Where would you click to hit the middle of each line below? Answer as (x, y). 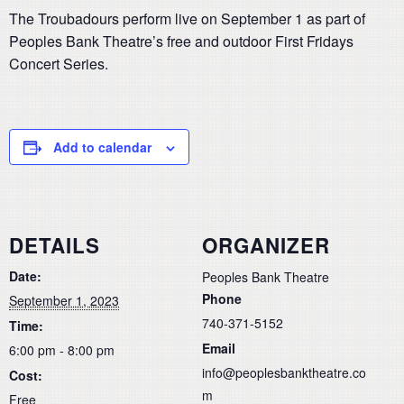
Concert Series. (59, 64)
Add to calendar (102, 147)
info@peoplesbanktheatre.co (284, 372)
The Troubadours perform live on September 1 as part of (187, 18)
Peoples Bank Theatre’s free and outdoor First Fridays (181, 41)
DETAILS (55, 245)
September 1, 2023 (64, 300)
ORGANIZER (266, 245)
